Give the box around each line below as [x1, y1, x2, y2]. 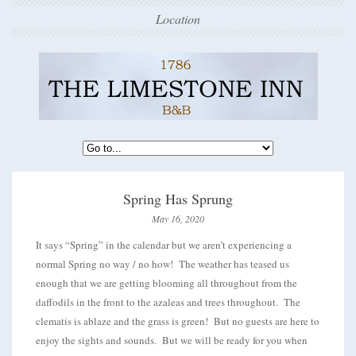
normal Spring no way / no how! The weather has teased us [36, 257, 289, 271]
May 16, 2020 [152, 212, 204, 225]
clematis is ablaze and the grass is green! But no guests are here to [36, 314, 319, 328]
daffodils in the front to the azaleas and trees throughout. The [36, 295, 300, 309]
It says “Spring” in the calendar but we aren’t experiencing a [36, 238, 292, 252]
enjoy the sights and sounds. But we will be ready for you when [36, 333, 308, 347]
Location [156, 10, 200, 27]
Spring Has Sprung [123, 189, 233, 208]
